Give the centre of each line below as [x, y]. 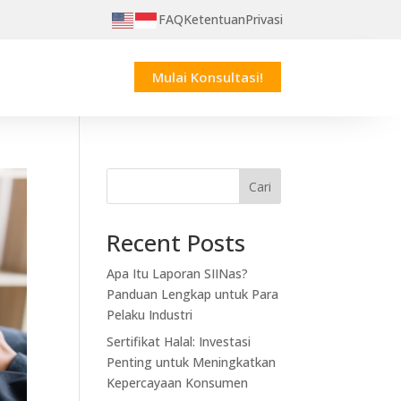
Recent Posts [176, 243]
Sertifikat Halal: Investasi [179, 342]
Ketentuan [214, 19]
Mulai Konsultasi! [207, 77]
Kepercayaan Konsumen [178, 383]
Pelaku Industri [150, 315]
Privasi [264, 19]
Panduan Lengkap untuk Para [193, 294]
